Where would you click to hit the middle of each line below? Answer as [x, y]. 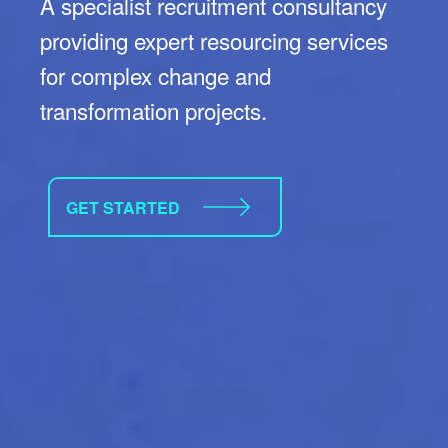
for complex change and [155, 75]
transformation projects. [153, 110]
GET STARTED [123, 207]
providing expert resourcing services [214, 40]
